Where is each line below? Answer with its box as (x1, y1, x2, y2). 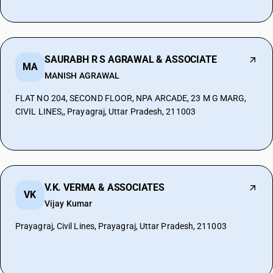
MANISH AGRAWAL (44, 71, 120, 80)
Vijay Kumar (44, 199, 92, 208)
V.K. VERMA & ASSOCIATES (44, 182, 165, 193)
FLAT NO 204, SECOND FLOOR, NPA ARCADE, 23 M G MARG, (15, 93, 247, 103)
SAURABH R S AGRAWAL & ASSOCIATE (44, 54, 217, 65)
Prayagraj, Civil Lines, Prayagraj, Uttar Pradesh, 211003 (15, 221, 227, 231)
